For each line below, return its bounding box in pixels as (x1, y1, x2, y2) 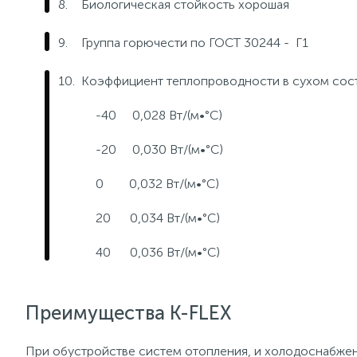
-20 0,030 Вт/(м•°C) (96, 142, 223, 157)
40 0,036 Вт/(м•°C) (96, 245, 220, 260)
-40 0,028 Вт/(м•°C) (96, 108, 222, 123)
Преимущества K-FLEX (25, 301, 231, 324)
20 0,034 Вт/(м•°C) (96, 210, 220, 226)
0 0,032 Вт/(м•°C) (96, 176, 219, 191)
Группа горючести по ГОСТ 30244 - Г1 (81, 35, 308, 50)
